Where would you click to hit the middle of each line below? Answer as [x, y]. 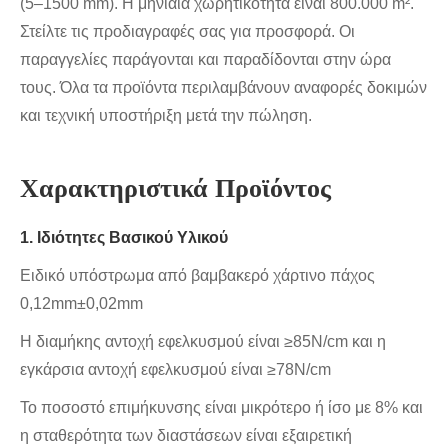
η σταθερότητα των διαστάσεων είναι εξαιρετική [186, 436]
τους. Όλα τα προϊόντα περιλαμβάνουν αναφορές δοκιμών [223, 88]
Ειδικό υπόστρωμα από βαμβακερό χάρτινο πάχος [197, 276]
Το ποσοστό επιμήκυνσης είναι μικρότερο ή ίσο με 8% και [221, 408]
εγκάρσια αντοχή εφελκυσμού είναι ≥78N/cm [175, 370]
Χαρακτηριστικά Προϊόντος [175, 189]
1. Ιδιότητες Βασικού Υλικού [124, 238]
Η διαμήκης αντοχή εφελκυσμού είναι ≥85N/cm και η [203, 342]
